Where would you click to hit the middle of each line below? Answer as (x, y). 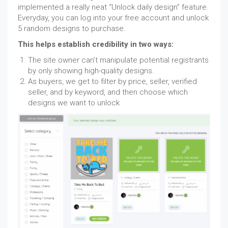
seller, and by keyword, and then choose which (108, 92)
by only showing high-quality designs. (91, 70)
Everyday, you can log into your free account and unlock (113, 18)
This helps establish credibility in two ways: (96, 44)
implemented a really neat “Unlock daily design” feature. (113, 7)
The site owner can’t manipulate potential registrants (118, 60)
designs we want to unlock (74, 103)
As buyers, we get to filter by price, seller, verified (112, 81)
